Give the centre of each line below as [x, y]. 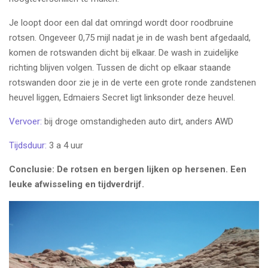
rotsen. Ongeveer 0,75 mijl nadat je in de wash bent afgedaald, [130, 37]
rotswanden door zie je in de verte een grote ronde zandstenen [133, 82]
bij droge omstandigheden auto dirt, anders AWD [138, 121]
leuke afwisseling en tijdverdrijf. [77, 184]
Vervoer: [25, 121]
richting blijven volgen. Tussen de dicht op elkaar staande [120, 67]
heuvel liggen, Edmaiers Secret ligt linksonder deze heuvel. [122, 97]
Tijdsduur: [28, 145]
